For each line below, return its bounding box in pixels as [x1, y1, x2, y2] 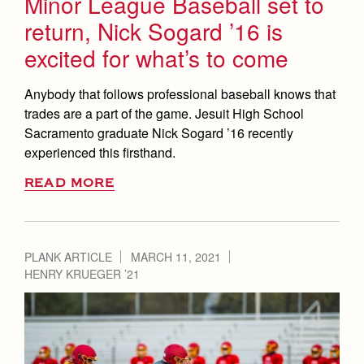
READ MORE [24, 176, 115, 191]
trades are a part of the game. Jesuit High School [24, 104, 304, 123]
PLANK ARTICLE [24, 249, 112, 266]
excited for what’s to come [24, 41, 288, 75]
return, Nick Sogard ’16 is [24, 15, 283, 48]
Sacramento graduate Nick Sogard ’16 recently [24, 123, 293, 143]
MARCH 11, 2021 [131, 249, 221, 266]
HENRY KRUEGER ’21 [24, 266, 140, 283]
